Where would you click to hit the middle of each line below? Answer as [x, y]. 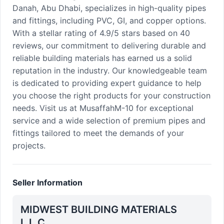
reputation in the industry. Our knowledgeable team [110, 70]
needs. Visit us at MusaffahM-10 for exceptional [103, 108]
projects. [29, 145]
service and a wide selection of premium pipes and [109, 120]
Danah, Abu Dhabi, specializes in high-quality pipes [109, 8]
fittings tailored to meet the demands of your [98, 133]
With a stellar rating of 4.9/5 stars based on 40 [101, 33]
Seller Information [47, 182]
